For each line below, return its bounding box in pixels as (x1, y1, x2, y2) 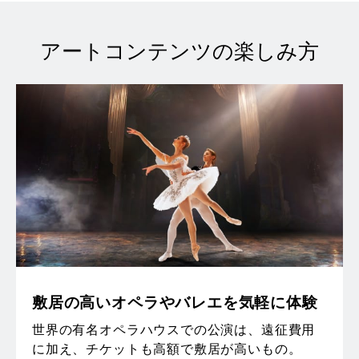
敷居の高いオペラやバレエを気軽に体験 (32, 292, 318, 311)
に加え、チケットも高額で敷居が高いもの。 (32, 341, 302, 357)
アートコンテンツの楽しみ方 (40, 38, 319, 63)
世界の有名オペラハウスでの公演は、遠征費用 (32, 321, 316, 337)
